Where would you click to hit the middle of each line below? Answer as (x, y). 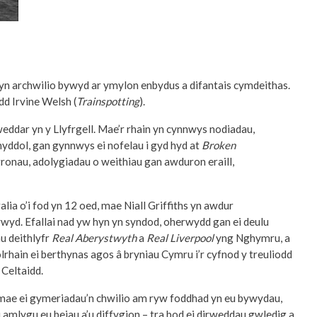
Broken (219, 145)
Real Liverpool (180, 238)
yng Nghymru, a (252, 238)
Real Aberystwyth (94, 238)
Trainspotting (108, 102)
